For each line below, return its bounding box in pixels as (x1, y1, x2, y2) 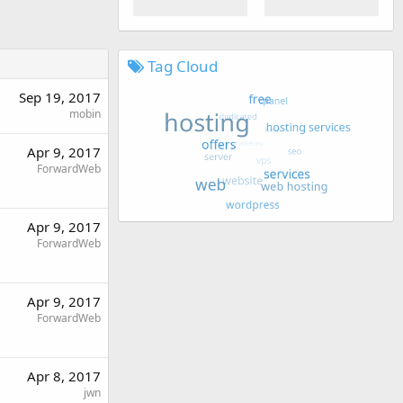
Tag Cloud (144, 55, 218, 76)
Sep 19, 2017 (19, 87, 101, 106)
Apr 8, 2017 (27, 366, 101, 385)
